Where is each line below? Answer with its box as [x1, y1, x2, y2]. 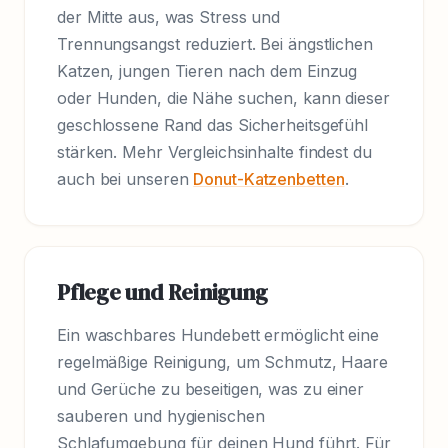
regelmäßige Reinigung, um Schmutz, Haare [57, 352, 388, 373]
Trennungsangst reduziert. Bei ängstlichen [57, 34, 373, 55]
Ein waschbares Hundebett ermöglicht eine [57, 325, 379, 346]
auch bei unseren [57, 169, 194, 190]
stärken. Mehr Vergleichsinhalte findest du [57, 142, 372, 163]
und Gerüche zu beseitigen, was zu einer [57, 379, 365, 400]
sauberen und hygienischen [57, 406, 265, 427]
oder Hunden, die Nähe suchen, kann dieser [57, 88, 390, 109]
